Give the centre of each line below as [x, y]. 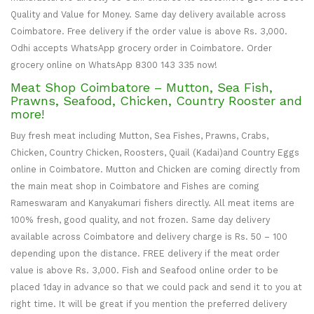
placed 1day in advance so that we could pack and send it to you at [156, 287]
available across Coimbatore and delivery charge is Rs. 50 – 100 [149, 236]
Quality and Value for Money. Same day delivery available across [148, 14]
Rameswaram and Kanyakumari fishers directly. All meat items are [152, 203]
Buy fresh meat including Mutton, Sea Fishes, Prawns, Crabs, [139, 135]
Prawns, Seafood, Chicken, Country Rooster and [156, 100]
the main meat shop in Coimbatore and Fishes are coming [135, 186]
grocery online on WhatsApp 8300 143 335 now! [114, 64]
